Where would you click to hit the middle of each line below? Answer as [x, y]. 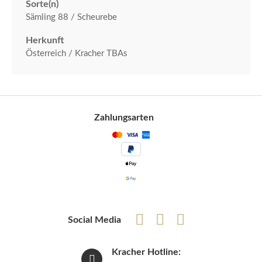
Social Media [94, 220]
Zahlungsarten [124, 117]
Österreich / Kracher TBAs [77, 53]
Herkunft [45, 40]
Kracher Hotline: [146, 252]
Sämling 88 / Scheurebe [71, 17]
